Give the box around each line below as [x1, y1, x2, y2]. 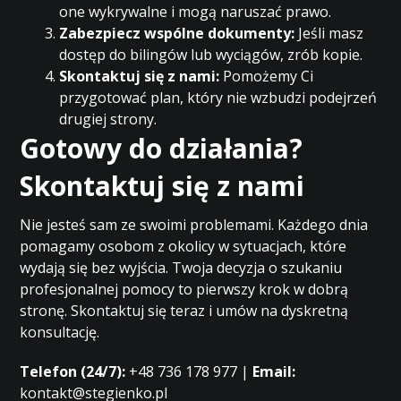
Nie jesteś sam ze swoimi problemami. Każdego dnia [20, 215, 369, 235]
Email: [252, 362, 296, 381]
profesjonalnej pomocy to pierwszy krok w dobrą [20, 279, 349, 299]
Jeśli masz [294, 23, 364, 43]
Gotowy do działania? [20, 130, 303, 166]
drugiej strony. [59, 109, 158, 129]
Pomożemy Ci [219, 66, 314, 86]
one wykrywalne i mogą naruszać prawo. [59, 2, 332, 21]
